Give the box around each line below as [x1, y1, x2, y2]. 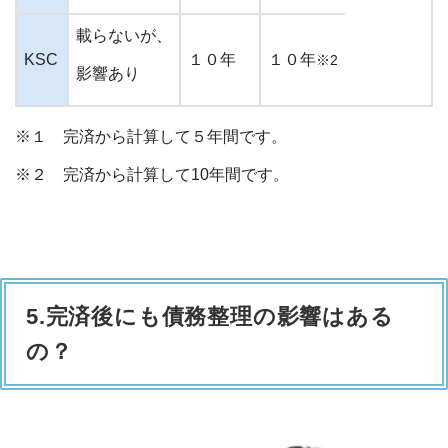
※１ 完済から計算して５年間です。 [15, 127, 287, 145]
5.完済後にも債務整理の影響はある [26, 303, 394, 329]
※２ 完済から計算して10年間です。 [15, 166, 289, 184]
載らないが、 [76, 26, 172, 44]
